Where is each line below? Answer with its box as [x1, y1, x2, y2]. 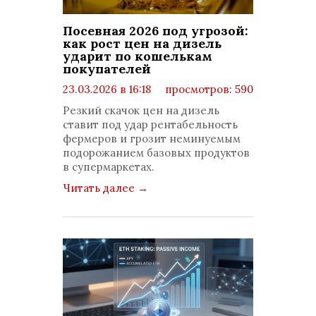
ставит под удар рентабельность [63, 118, 238, 131]
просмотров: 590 [162, 83, 253, 96]
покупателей [63, 61, 151, 77]
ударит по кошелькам [63, 48, 212, 64]
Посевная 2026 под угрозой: [63, 23, 248, 39]
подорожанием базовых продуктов [63, 146, 250, 159]
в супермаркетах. [63, 160, 154, 174]
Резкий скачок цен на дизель [63, 104, 219, 117]
